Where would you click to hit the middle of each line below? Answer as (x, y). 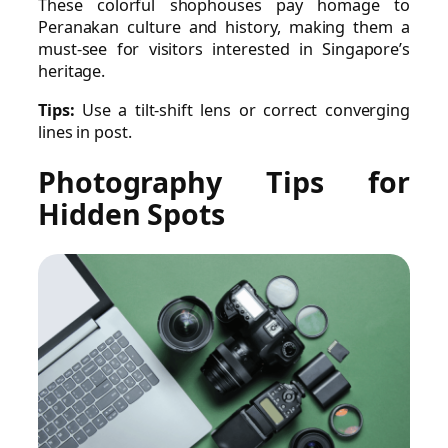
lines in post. (85, 131)
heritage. (72, 71)
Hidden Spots (131, 214)
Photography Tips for (224, 182)
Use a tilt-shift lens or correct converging (242, 109)
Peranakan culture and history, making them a (224, 27)
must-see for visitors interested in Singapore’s (224, 49)
